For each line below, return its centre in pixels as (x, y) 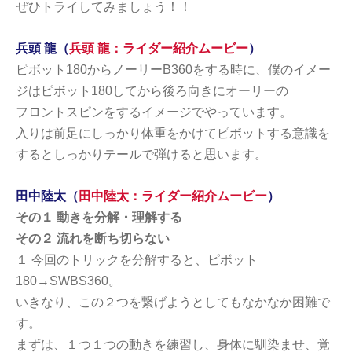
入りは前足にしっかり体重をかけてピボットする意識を (173, 133)
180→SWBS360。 (68, 280)
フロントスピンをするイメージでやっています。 (154, 112)
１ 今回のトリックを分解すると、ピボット (137, 259)
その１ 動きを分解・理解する (99, 217)
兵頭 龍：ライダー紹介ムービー (159, 48)
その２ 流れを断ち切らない (93, 238)
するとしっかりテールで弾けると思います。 (141, 154)
